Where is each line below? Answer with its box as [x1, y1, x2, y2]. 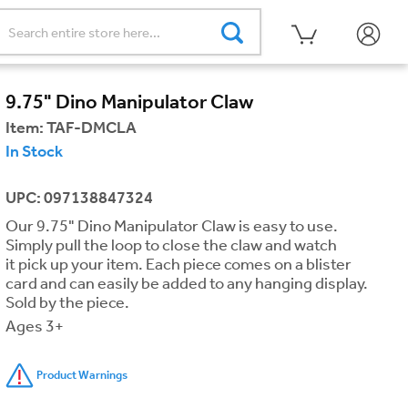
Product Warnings [36, 368, 127, 382]
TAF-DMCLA [46, 117, 137, 138]
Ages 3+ [5, 316, 64, 336]
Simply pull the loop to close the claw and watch [5, 235, 337, 255]
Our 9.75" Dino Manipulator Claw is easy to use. [5, 216, 338, 236]
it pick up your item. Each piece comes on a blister [5, 254, 352, 274]
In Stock [5, 141, 63, 161]
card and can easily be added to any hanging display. [5, 273, 368, 293]
